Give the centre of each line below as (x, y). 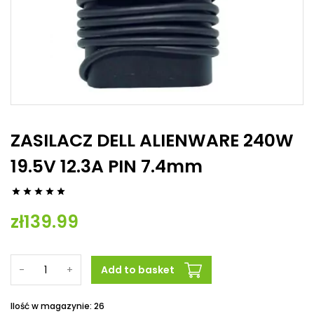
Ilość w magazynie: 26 (57, 306)
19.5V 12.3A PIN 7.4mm (107, 166)
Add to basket (138, 270)
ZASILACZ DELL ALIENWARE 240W (152, 141)
